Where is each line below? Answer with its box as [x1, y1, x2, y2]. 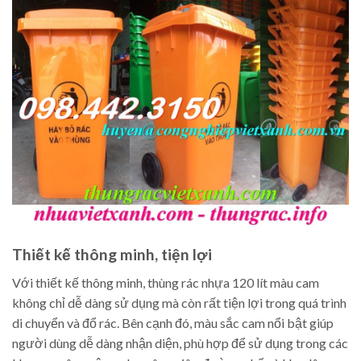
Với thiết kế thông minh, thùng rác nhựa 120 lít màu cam [12, 274, 319, 290]
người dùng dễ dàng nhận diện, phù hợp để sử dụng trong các [12, 334, 348, 351]
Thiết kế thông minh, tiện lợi [12, 244, 212, 263]
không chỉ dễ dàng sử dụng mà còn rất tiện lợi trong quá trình [12, 294, 346, 310]
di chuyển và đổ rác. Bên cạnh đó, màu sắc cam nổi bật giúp [12, 314, 334, 330]
